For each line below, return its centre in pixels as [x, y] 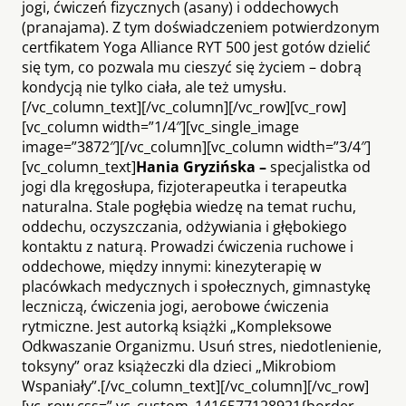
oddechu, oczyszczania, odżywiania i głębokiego [184, 226]
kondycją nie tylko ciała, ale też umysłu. [154, 87]
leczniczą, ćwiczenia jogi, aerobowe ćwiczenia [175, 306]
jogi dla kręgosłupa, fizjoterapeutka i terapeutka [184, 186]
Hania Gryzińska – [203, 166]
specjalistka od [320, 166]
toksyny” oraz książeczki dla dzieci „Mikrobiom [179, 366]
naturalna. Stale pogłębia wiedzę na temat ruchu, [189, 206]
